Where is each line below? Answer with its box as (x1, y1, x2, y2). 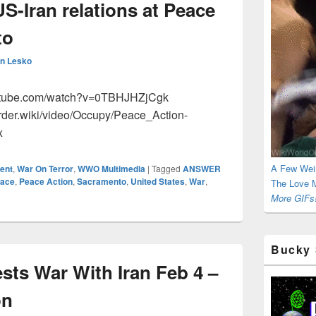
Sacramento (77, 175, 126, 188)
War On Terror (17, 162, 73, 175)
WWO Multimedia (78, 162, 145, 175)
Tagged (152, 162, 181, 174)
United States (130, 175, 185, 188)
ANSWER (183, 162, 221, 175)
